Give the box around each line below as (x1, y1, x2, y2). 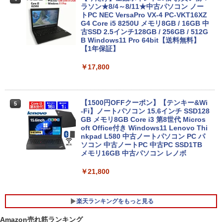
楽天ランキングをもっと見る (76, 198, 154, 205)
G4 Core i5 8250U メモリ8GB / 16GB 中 (81, 19, 209, 28)
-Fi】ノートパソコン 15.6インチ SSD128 (81, 107, 210, 115)
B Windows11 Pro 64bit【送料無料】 (81, 36, 200, 45)
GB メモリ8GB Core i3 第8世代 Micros (81, 115, 206, 124)
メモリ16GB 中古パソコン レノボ (81, 149, 186, 158)
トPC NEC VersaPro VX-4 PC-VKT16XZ (81, 11, 207, 19)
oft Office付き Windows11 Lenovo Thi (81, 124, 208, 132)
